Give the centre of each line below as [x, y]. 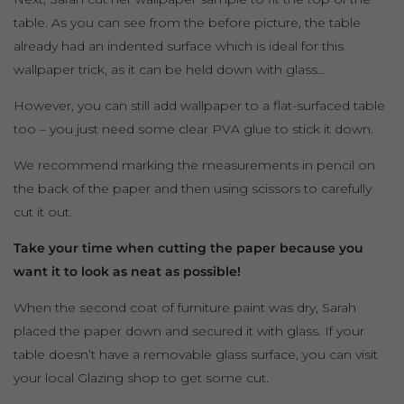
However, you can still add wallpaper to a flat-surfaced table [199, 106]
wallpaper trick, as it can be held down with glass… [170, 70]
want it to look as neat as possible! [127, 272]
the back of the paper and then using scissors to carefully [193, 189]
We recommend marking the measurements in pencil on [194, 165]
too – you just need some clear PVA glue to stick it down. [193, 129]
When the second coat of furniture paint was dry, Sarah [185, 308]
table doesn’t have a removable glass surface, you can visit [196, 355]
